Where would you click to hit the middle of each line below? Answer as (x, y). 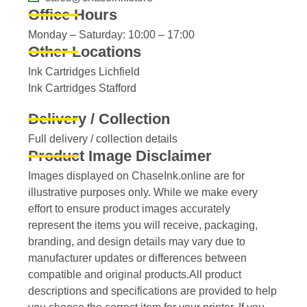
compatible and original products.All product (135, 275)
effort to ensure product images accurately (130, 209)
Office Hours (73, 15)
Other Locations (85, 52)
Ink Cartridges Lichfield (84, 72)
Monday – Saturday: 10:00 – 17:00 (112, 35)
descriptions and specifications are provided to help (153, 291)
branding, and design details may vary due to (137, 242)
